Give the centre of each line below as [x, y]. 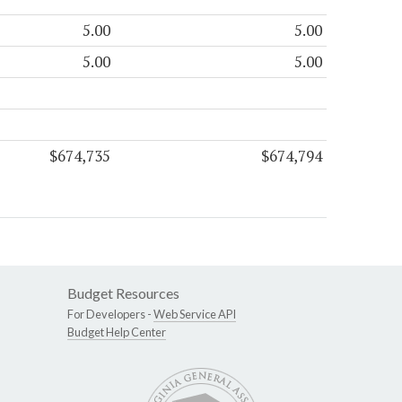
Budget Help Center [117, 332]
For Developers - [110, 314]
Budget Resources [123, 293]
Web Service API [195, 314]
